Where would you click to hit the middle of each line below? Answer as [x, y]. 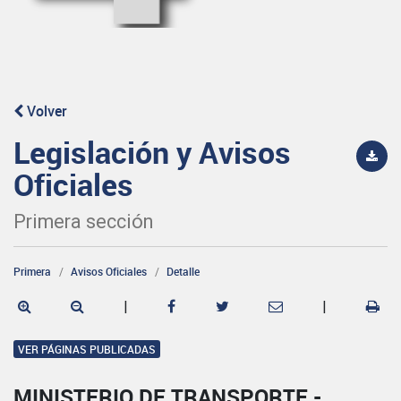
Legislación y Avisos [152, 152]
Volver [45, 111]
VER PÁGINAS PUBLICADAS [87, 349]
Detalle [183, 271]
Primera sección [83, 221]
